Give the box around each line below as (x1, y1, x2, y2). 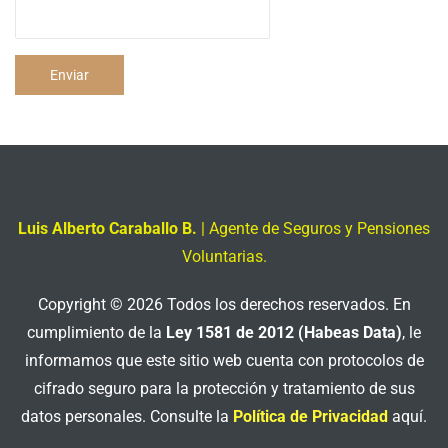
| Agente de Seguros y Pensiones (197, 219, 430, 238)
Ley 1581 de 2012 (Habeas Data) (166, 323, 402, 342)
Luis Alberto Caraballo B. (18, 219, 197, 238)
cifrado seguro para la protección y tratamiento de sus (33, 379, 415, 398)
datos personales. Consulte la (21, 407, 233, 426)
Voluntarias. (181, 247, 267, 266)
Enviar (50, 67, 89, 83)
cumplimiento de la (27, 323, 166, 342)
